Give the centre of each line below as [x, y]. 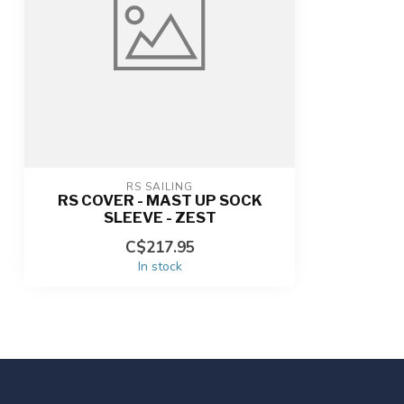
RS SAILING [160, 187]
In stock [160, 266]
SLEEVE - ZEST [160, 217]
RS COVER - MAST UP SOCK [160, 200]
